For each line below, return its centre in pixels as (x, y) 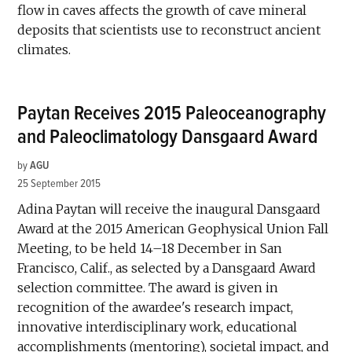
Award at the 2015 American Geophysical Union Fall (173, 228)
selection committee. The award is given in (148, 287)
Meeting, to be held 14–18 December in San (150, 248)
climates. (44, 49)
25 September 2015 (59, 183)
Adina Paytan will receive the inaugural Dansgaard (169, 209)
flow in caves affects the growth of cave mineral (162, 10)
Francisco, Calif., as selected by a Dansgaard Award (167, 268)
